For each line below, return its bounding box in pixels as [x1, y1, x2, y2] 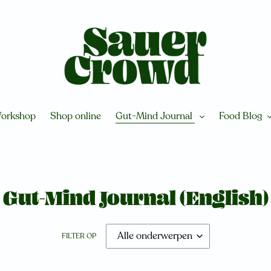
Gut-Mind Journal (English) [2, 189, 269, 211]
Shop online [50, 109, 101, 123]
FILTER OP [61, 231, 96, 241]
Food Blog [218, 109, 263, 123]
